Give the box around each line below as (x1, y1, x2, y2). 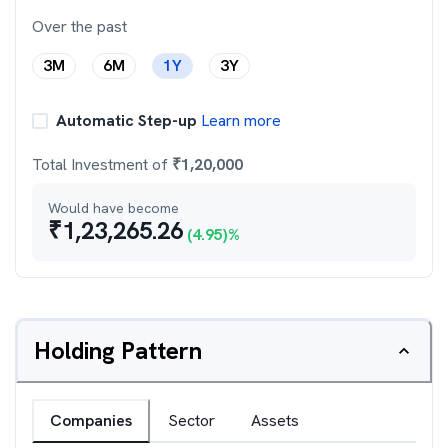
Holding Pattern (34, 335, 202, 366)
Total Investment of (32, 154, 172, 175)
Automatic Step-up (56, 110, 197, 131)
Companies (50, 410, 132, 431)
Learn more (197, 110, 281, 131)
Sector (168, 410, 215, 431)
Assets (251, 410, 299, 431)
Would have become (48, 199, 179, 217)
